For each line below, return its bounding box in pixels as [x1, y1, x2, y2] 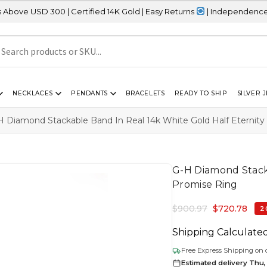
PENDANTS [71, 89, 108, 97]
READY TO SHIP [174, 89, 228, 97]
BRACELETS [126, 89, 165, 97]
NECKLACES [13, 89, 53, 97]
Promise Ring [172, 178, 238, 190]
